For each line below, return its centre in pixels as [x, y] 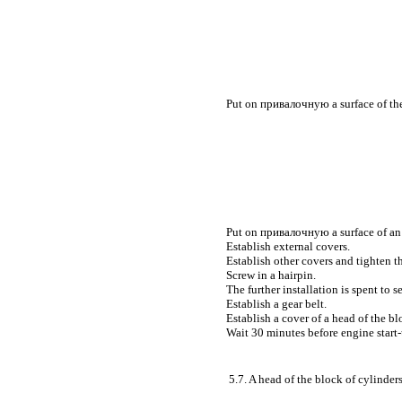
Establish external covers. [288, 246]
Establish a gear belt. [276, 303]
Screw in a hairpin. [271, 275]
